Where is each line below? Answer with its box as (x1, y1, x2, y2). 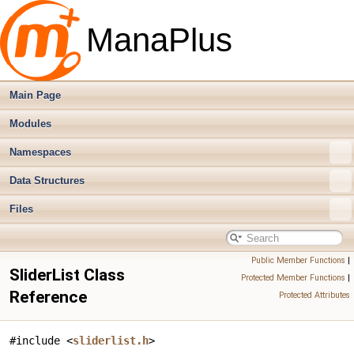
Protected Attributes (279, 290, 350, 300)
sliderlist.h (73, 334, 149, 347)
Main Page (9, 89, 61, 101)
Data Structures (9, 175, 85, 186)
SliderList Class (9, 265, 125, 284)
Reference (9, 288, 87, 307)
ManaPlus (86, 21, 232, 58)
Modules (9, 118, 51, 130)
